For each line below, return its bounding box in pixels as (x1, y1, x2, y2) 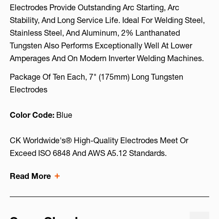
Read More (10, 171, 51, 181)
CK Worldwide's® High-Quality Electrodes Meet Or (10, 135, 188, 146)
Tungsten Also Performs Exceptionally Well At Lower (10, 41, 192, 51)
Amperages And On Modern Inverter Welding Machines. (10, 53, 204, 64)
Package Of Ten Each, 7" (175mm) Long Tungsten (10, 72, 183, 82)
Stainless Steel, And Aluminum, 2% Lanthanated (10, 28, 180, 38)
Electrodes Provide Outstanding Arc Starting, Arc (10, 2, 179, 13)
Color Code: (10, 110, 54, 120)
